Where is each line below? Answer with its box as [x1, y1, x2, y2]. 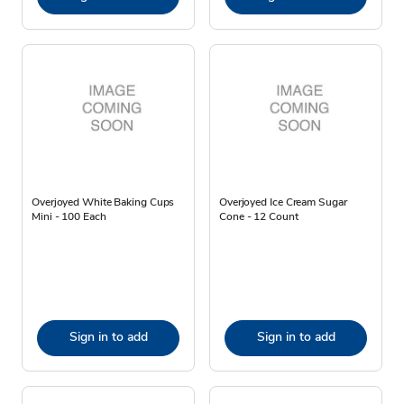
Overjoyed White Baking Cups [32, 194, 175, 209]
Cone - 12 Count [219, 208, 298, 224]
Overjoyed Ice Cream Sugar [219, 194, 347, 209]
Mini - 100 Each [32, 208, 106, 224]
